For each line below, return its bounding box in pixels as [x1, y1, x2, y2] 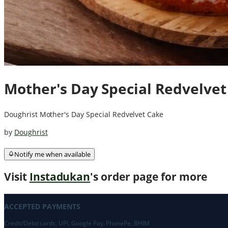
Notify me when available [14, 149, 91, 159]
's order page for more [90, 169, 208, 184]
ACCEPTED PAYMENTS [4, 202, 81, 212]
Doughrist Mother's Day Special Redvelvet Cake [4, 109, 164, 119]
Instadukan [29, 169, 91, 184]
